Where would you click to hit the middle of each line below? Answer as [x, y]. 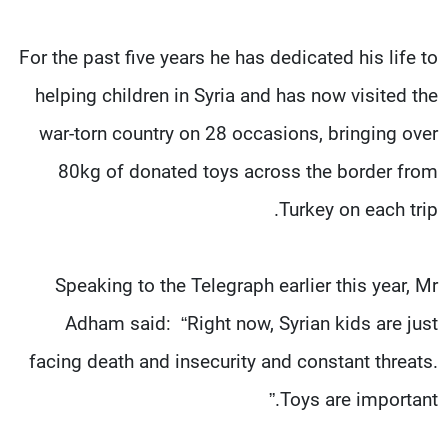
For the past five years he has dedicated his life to [228, 57]
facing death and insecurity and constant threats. [233, 361]
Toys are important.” [359, 399]
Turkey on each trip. [358, 209]
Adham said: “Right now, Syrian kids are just [251, 323]
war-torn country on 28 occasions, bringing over [238, 133]
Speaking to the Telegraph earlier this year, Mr [246, 285]
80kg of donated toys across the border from [248, 171]
